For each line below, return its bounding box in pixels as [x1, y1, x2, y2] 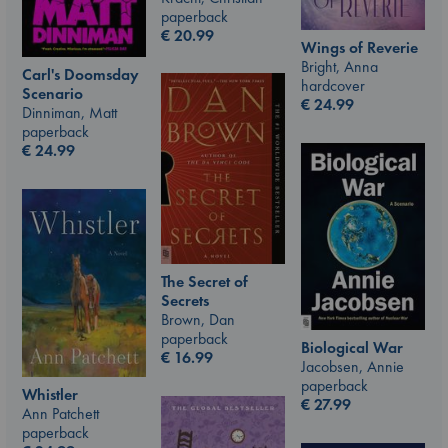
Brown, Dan [161, 309, 235, 331]
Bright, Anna [301, 55, 378, 77]
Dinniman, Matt [22, 101, 117, 123]
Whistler [22, 384, 78, 406]
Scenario [22, 82, 83, 104]
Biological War [301, 337, 403, 359]
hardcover [301, 74, 365, 96]
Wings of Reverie [301, 36, 418, 58]
